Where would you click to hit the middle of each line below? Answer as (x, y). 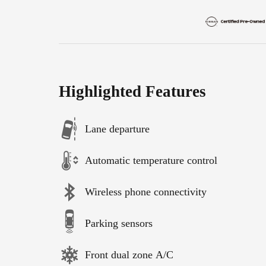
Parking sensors (119, 223)
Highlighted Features (132, 91)
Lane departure (117, 129)
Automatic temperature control (151, 160)
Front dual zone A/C (129, 255)
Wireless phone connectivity (146, 192)
